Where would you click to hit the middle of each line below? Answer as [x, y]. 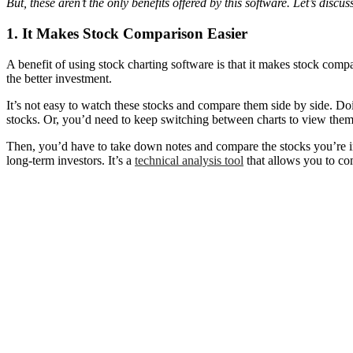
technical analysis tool [189, 160]
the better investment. [59, 78]
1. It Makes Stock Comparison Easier [127, 33]
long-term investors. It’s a [71, 160]
